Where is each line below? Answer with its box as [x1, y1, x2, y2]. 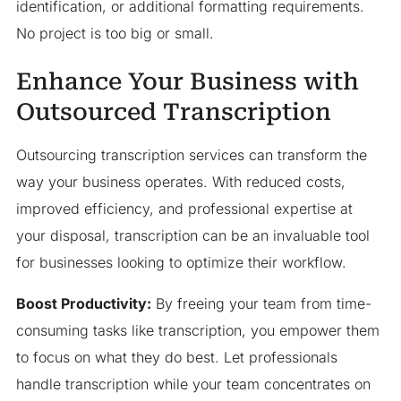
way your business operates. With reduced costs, [15, 172, 346, 191]
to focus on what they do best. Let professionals [15, 347, 337, 366]
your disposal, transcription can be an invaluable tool [15, 226, 370, 244]
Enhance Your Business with [15, 67, 359, 95]
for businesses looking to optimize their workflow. [15, 252, 346, 271]
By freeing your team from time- [150, 294, 371, 312]
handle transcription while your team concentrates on [15, 374, 371, 393]
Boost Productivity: [15, 294, 151, 312]
